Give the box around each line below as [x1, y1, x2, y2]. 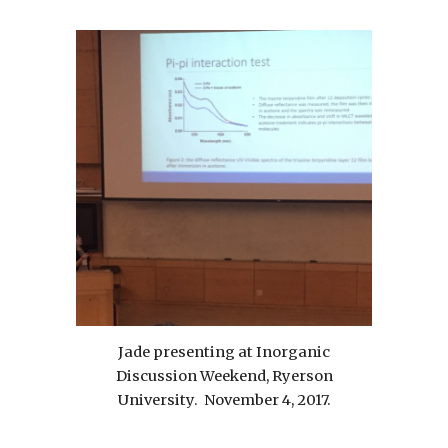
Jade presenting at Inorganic [118, 342, 330, 361]
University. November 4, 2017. [117, 390, 331, 409]
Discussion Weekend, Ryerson [115, 366, 333, 385]
